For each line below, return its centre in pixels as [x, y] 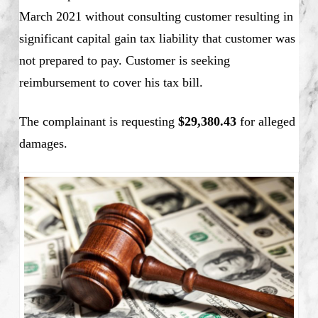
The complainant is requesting [98, 121]
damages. [43, 143]
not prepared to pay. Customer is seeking [124, 60]
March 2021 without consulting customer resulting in [156, 16]
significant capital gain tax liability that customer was [157, 38]
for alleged [265, 121]
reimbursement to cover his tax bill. [111, 82]
